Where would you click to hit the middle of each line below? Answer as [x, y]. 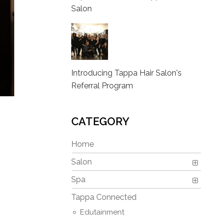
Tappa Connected [104, 197]
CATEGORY [100, 121]
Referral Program [102, 86]
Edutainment [102, 212]
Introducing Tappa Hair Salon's [126, 73]
